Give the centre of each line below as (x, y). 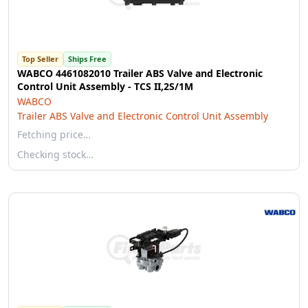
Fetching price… (54, 134)
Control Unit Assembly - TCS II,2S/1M (105, 86)
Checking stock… (55, 154)
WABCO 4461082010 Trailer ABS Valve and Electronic (140, 73)
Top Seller (40, 59)
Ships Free (87, 59)
